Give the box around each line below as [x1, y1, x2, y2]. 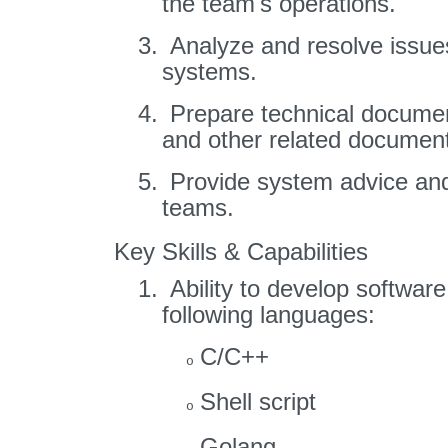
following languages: [162, 301, 375, 328]
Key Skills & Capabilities [114, 238, 368, 265]
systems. [162, 58, 257, 85]
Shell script [200, 388, 316, 415]
